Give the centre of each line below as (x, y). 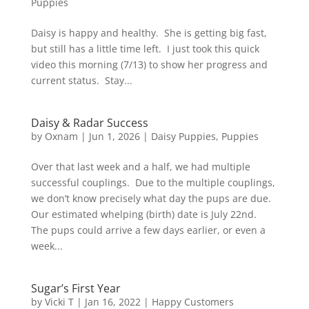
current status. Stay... (81, 80)
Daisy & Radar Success (89, 123)
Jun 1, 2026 (114, 136)
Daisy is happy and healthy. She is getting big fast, (149, 33)
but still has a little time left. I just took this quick (145, 49)
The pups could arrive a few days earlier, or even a (148, 230)
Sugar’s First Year (76, 288)
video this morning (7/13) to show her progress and (149, 64)
